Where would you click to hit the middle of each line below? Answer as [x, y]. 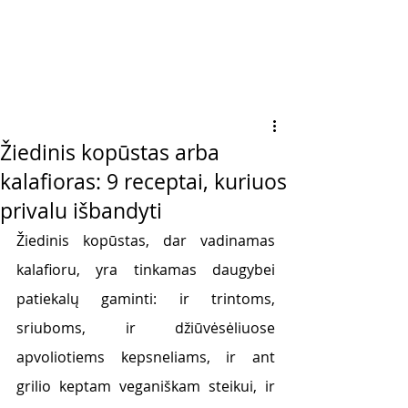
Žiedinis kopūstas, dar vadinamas [146, 240]
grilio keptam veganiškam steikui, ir [146, 386]
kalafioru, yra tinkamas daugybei [146, 270]
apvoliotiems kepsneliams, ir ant [146, 357]
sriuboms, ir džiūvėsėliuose [146, 328]
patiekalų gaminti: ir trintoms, [146, 299]
